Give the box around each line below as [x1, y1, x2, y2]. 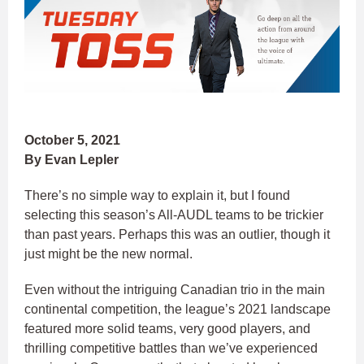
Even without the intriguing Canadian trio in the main [24, 283, 325, 297]
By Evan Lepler [24, 153, 119, 167]
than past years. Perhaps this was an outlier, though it [24, 227, 330, 242]
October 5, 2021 [24, 133, 120, 148]
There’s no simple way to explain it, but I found [24, 188, 290, 203]
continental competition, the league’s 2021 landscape [24, 302, 331, 317]
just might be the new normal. [24, 247, 196, 262]
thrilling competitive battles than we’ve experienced [24, 341, 318, 356]
